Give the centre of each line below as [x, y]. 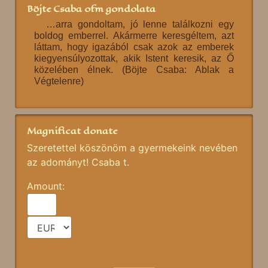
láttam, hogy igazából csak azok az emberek [134, 47]
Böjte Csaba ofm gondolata [91, 9]
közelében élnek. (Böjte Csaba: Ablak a [134, 70]
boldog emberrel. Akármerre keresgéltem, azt [134, 36]
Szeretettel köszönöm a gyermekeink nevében [132, 148]
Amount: [47, 186]
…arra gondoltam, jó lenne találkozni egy [140, 25]
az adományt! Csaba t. [78, 162]
